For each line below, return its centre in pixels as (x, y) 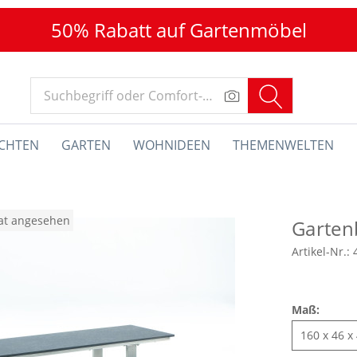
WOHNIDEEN (171, 145)
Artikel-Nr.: (322, 251)
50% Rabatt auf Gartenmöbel (178, 30)
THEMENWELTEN (283, 145)
